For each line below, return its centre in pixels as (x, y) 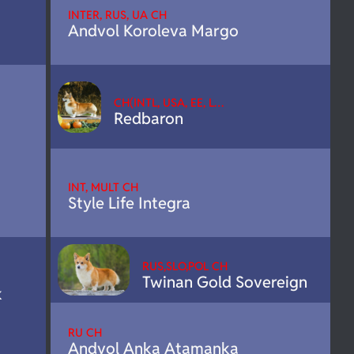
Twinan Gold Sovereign (224, 282)
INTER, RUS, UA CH (117, 15)
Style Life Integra (129, 203)
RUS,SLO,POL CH (185, 265)
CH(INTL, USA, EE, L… (168, 103)
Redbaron (148, 119)
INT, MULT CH (103, 187)
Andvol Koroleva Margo (153, 31)
